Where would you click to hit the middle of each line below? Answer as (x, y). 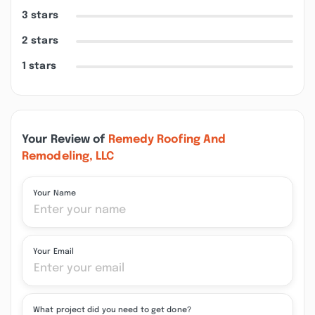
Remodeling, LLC (68, 156)
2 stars (40, 41)
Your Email (53, 252)
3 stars (40, 15)
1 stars (39, 66)
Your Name (54, 193)
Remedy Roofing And (167, 140)
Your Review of (65, 140)
